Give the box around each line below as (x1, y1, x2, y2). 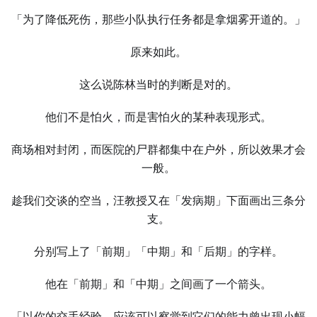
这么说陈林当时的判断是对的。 (79, 78, 238, 91)
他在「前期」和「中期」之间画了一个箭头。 (45, 277, 272, 291)
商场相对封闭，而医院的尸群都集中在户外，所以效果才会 (11, 143, 306, 156)
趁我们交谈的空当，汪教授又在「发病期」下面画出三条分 (11, 194, 306, 207)
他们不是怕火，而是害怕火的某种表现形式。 (45, 110, 272, 124)
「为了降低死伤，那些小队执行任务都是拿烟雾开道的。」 (11, 13, 306, 26)
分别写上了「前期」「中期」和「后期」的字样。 (34, 245, 283, 258)
